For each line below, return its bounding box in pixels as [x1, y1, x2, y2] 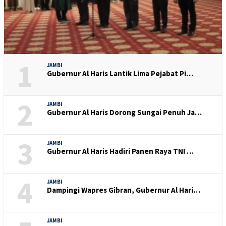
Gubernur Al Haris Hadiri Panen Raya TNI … [47, 146, 194, 156]
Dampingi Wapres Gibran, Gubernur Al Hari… [47, 185, 200, 195]
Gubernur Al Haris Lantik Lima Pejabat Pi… [47, 69, 193, 78]
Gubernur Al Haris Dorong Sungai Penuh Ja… [47, 107, 202, 117]
